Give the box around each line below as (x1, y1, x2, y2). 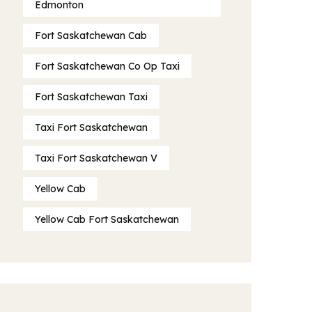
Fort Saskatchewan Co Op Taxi (35, 60, 180, 72)
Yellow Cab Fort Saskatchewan (35, 213, 179, 226)
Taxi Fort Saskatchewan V (35, 152, 157, 164)
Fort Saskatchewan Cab (35, 29, 147, 42)
